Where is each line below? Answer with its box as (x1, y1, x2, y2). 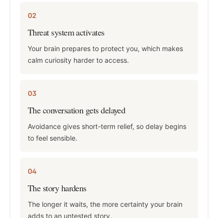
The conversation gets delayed (28, 104, 126, 116)
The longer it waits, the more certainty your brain (28, 200, 182, 208)
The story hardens (28, 182, 87, 194)
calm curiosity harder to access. (28, 56, 129, 64)
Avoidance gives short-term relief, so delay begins (28, 122, 186, 130)
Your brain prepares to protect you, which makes (28, 44, 183, 53)
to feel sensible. (28, 134, 77, 142)
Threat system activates (28, 26, 105, 38)
